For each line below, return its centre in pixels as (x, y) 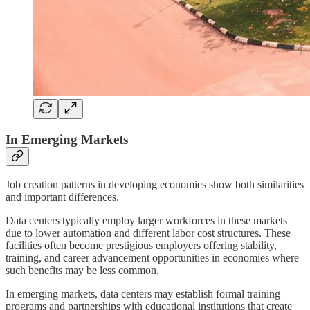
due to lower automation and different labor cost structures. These (148, 233)
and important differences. (62, 197)
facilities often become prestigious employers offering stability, (141, 246)
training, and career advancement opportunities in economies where (152, 258)
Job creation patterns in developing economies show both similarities (155, 185)
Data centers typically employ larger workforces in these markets (146, 221)
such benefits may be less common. (82, 271)
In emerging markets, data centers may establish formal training (143, 294)
